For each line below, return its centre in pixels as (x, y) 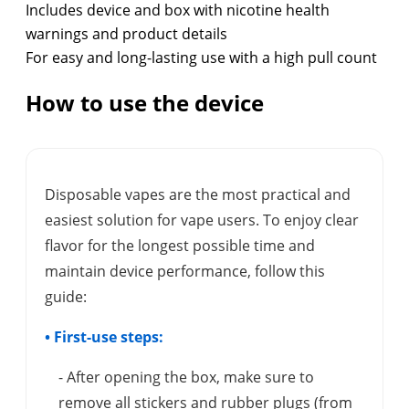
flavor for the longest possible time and (180, 246)
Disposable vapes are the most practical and (198, 195)
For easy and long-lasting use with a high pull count (201, 58)
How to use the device (145, 103)
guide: (66, 297)
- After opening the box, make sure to (186, 378)
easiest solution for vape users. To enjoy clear (202, 220)
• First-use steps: (104, 337)
